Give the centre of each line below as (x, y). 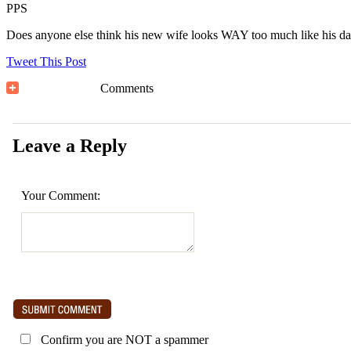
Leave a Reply (70, 145)
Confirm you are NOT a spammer (123, 339)
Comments (127, 88)
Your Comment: (61, 195)
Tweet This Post (46, 61)
